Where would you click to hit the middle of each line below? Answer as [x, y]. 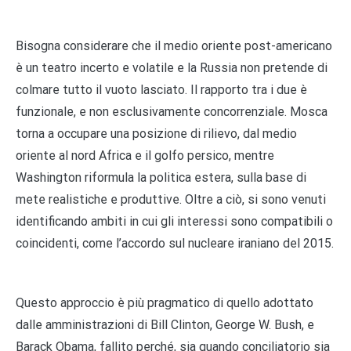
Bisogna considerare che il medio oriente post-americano [174, 45]
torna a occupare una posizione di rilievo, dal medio [156, 133]
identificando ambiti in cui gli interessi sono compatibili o [174, 221]
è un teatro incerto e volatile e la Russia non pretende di [172, 67]
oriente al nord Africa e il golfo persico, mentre [145, 155]
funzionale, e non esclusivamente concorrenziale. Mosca [172, 111]
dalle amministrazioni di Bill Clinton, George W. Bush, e [165, 324]
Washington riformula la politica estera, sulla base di [161, 177]
